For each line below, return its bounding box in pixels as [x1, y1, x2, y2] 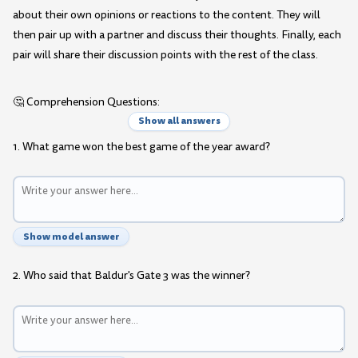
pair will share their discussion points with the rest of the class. [13, 47, 318, 63]
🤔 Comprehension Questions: [13, 93, 160, 109]
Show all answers [137, 113, 221, 129]
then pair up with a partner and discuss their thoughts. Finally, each [13, 27, 341, 43]
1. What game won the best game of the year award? [13, 138, 270, 154]
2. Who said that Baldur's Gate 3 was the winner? [13, 268, 250, 284]
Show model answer [22, 229, 120, 244]
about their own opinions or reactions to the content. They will [13, 7, 320, 23]
